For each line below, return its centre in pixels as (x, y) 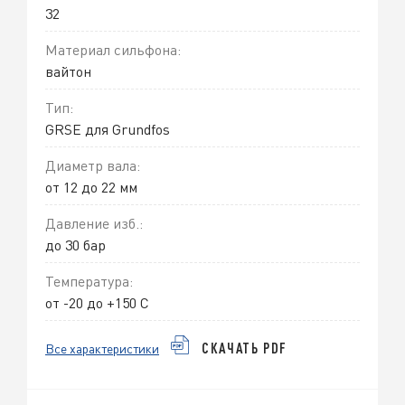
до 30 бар (75, 245)
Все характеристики (102, 348)
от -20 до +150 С (97, 303)
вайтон (68, 71)
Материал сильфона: (113, 50)
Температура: (89, 281)
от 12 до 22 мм (91, 187)
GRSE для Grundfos (108, 129)
